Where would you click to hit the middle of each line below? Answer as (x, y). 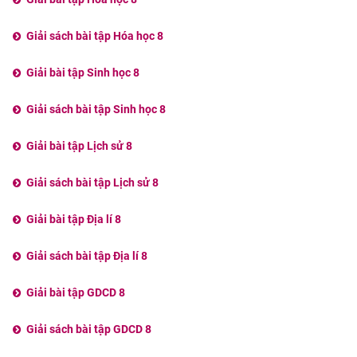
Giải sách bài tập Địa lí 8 (86, 256)
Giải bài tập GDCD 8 (75, 293)
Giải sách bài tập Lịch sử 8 (92, 183)
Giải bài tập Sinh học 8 (82, 73)
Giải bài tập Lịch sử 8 (79, 146)
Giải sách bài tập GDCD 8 (88, 330)
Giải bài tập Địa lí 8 (73, 220)
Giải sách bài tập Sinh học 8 (96, 110)
